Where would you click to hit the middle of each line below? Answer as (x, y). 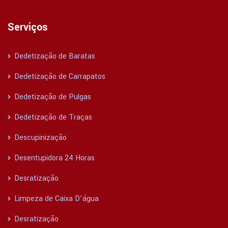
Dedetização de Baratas (54, 56)
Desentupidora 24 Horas (53, 158)
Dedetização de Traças (52, 118)
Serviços (28, 27)
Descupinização (39, 138)
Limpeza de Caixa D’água (55, 199)
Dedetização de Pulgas (52, 97)
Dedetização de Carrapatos (59, 77)
